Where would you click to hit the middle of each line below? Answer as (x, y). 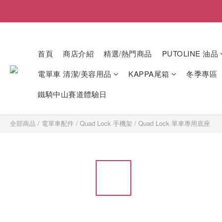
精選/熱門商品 (128, 53)
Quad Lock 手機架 (106, 123)
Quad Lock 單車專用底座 (174, 123)
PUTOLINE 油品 (190, 53)
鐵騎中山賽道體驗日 (72, 94)
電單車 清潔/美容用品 (75, 74)
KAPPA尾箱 (149, 74)
